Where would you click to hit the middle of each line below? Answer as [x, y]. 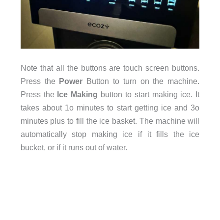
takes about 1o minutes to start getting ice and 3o [110, 107]
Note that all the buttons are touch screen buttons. [110, 68]
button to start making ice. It [149, 94]
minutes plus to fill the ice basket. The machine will [110, 121]
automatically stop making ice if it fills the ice [110, 134]
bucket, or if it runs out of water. [74, 147]
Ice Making [78, 94]
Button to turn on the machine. [143, 81]
